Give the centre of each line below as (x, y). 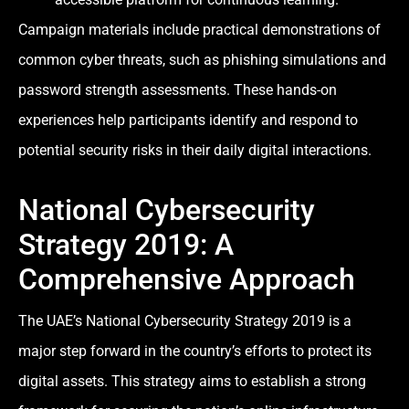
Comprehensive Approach (187, 279)
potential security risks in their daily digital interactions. (195, 150)
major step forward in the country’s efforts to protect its (195, 351)
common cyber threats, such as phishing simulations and (202, 59)
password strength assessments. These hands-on (178, 89)
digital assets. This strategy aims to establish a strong (192, 381)
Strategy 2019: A (126, 244)
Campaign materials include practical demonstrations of (199, 29)
